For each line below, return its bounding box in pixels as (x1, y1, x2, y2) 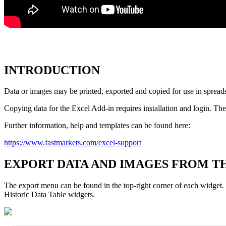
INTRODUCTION (4, 63, 100, 77)
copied (149, 87, 170, 96)
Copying (4, 104, 32, 113)
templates (99, 121, 129, 130)
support (118, 138, 141, 147)
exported (105, 87, 133, 96)
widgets (68, 190, 93, 199)
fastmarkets (45, 138, 81, 147)
